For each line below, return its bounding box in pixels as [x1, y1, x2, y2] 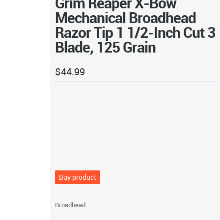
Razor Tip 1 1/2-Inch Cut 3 [55, 22, 215, 42]
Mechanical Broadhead [55, 7, 196, 27]
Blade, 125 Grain [55, 36, 156, 57]
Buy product [58, 172, 96, 182]
